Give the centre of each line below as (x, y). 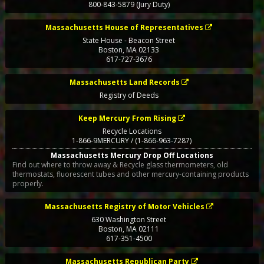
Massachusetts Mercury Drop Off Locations (132, 155)
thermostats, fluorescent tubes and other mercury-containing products (130, 174)
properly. (28, 183)
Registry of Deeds (129, 95)
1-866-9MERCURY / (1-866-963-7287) (161, 141)
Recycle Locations (132, 131)
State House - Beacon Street (129, 41)
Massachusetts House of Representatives (125, 28)
